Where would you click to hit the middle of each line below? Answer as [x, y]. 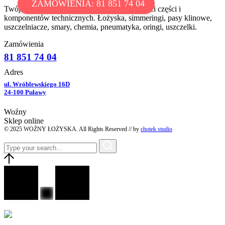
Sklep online [24, 121]
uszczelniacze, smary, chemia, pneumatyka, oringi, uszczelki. [100, 27]
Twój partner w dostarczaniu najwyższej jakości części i [92, 9]
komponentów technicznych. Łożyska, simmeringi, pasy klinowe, [108, 18]
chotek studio [156, 129]
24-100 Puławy [25, 92]
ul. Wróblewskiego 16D [37, 84]
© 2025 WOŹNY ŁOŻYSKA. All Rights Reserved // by [72, 129]
